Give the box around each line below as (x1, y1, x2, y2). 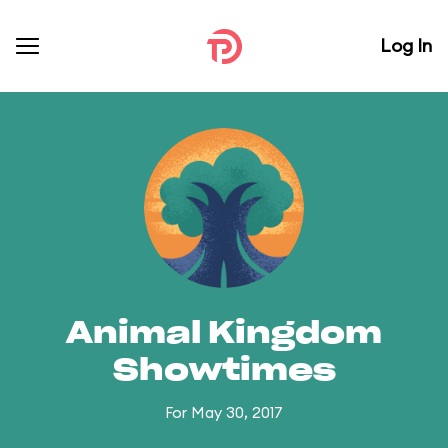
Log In (380, 34, 432, 57)
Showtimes (112, 356, 336, 386)
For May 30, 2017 (165, 403, 283, 422)
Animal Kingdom (66, 319, 382, 349)
